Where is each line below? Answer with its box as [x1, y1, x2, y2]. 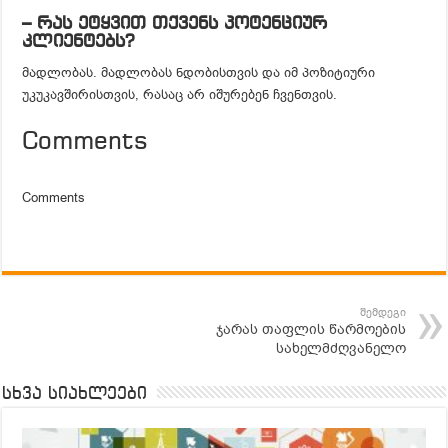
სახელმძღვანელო [275, 338, 406, 358]
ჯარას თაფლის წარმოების [215, 319, 406, 339]
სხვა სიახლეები [2, 385, 148, 403]
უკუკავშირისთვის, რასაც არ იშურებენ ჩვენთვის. [22, 85, 338, 103]
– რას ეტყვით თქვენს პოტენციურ [22, 14, 328, 34]
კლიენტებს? [22, 32, 135, 52]
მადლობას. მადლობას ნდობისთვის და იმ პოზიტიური [22, 63, 376, 81]
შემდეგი [359, 304, 406, 320]
